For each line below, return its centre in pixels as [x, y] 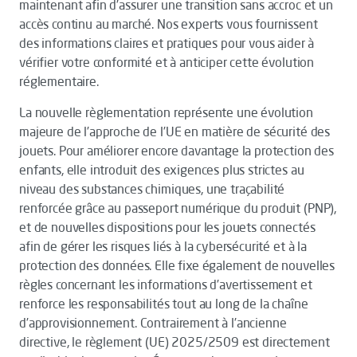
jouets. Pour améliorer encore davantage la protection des [177, 151]
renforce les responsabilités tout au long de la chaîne [164, 304]
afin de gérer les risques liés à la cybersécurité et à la [163, 246]
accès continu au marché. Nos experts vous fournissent [169, 24]
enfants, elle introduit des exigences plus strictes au [162, 170]
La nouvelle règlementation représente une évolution [166, 112]
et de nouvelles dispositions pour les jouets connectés [167, 227]
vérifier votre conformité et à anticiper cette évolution [167, 62]
